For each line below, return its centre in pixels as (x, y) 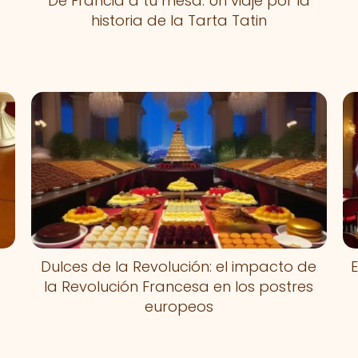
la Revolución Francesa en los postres (179, 286)
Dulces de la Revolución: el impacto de (179, 266)
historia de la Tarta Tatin (179, 20)
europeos (179, 306)
